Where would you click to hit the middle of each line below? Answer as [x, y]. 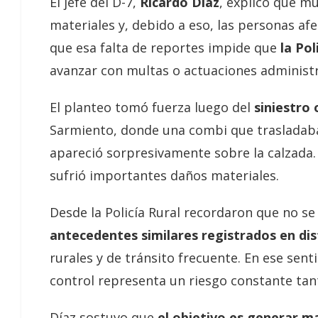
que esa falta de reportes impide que [163, 47]
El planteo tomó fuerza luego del [150, 107]
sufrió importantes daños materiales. [164, 175]
